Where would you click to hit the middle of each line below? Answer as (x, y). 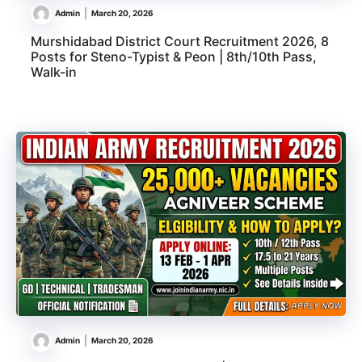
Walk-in (54, 72)
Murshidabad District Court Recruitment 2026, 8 (180, 42)
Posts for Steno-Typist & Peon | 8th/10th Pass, (174, 57)
